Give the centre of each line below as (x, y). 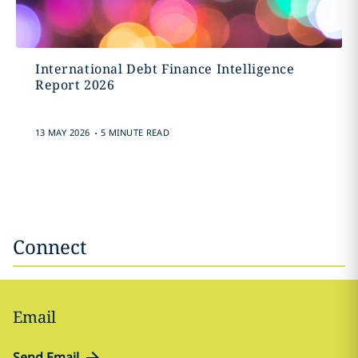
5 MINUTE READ (135, 132)
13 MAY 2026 (62, 132)
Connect (50, 247)
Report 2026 (75, 85)
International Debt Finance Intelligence (165, 69)
